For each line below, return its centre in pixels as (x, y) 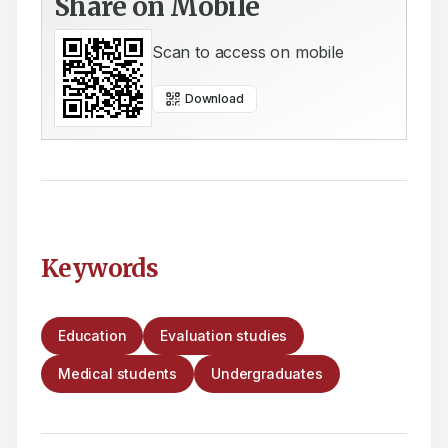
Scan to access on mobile (248, 52)
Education (92, 335)
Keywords (100, 268)
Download (214, 98)
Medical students (118, 373)
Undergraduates (267, 373)
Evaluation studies (224, 335)
